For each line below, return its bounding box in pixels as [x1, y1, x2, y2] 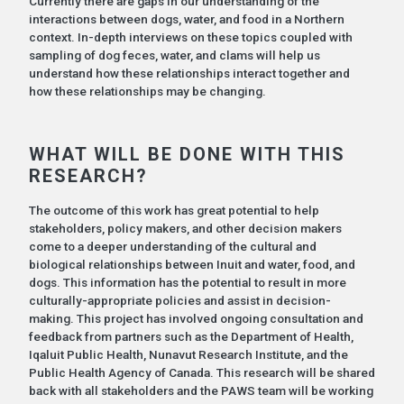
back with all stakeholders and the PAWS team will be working [28, 382, 373, 398]
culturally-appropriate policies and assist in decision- [28, 292, 331, 308]
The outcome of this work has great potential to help [28, 202, 319, 217]
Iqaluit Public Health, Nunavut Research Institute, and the [28, 346, 348, 362]
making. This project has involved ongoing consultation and [28, 310, 363, 326]
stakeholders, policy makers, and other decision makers [28, 220, 342, 235]
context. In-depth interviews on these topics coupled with [28, 29, 353, 44]
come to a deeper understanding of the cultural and [28, 238, 317, 253]
